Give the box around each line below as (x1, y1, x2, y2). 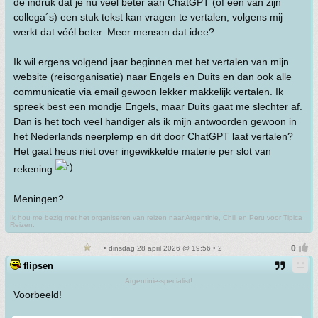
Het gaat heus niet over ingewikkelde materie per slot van (13, 146, 271, 157)
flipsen (23, 261, 53, 271)
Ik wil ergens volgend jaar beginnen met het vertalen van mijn (13, 56, 289, 67)
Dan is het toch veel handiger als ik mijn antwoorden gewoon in (13, 116, 297, 127)
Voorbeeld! (13, 289, 62, 300)
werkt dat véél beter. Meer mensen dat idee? (13, 26, 214, 38)
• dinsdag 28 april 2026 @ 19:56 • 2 (102, 244, 222, 252)
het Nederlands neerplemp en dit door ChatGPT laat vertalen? (13, 131, 293, 142)
